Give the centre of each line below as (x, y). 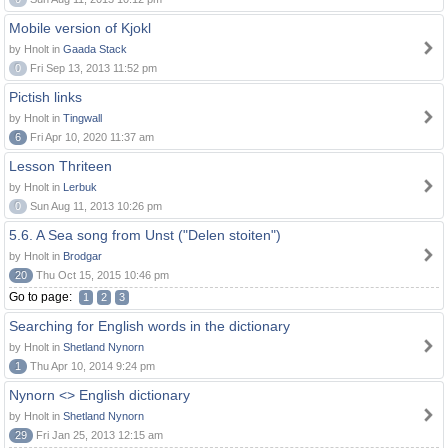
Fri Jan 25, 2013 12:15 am (98, 435)
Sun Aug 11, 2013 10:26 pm (94, 206)
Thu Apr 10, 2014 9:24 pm (91, 366)
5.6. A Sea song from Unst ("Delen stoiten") (145, 235)
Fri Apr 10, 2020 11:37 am (90, 137)
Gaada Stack (95, 49)
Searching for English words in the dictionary (149, 326)
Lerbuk (80, 187)
